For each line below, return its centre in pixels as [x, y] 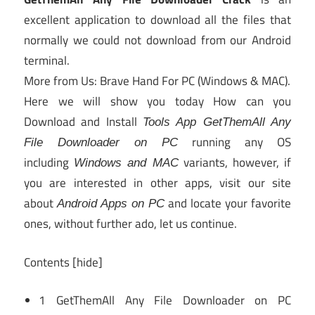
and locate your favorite [228, 204]
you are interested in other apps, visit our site [157, 183]
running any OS [234, 142]
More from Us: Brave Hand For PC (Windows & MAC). [157, 81]
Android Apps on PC [111, 204]
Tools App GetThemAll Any [217, 122]
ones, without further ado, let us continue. [130, 224]
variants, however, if [235, 163]
